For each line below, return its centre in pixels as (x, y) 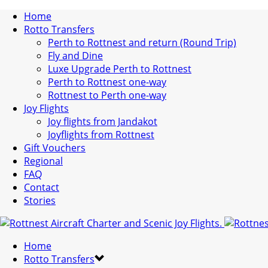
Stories (40, 200)
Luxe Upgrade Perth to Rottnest (120, 69)
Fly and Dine (75, 56)
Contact (42, 187)
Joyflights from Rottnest (101, 135)
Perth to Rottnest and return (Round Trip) (142, 42)
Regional (43, 161)
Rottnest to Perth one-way (107, 95)
